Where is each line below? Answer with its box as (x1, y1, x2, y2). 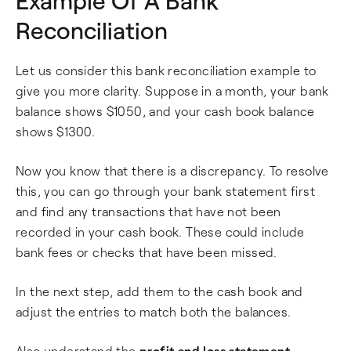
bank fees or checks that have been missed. (16, 244, 277, 259)
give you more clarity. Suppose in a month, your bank (16, 83, 329, 98)
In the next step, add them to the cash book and (16, 284, 303, 299)
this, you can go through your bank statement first (16, 183, 315, 198)
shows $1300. (16, 124, 96, 139)
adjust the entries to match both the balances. (16, 304, 291, 319)
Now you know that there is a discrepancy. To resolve (16, 163, 329, 178)
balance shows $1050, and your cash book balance (16, 103, 315, 118)
